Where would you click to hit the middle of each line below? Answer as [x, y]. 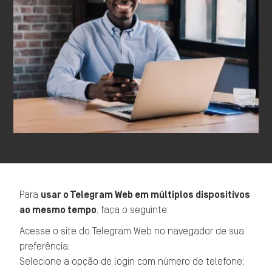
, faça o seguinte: [133, 210]
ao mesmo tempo [58, 210]
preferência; [45, 246]
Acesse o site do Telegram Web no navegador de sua [132, 231]
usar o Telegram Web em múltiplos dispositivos [146, 195]
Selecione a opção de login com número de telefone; [132, 262]
